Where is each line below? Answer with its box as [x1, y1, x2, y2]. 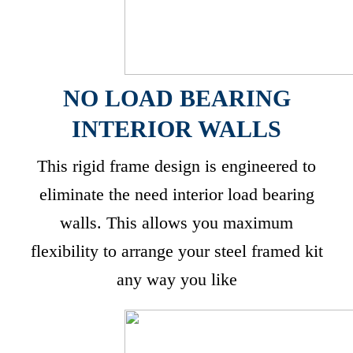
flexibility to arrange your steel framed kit [30, 241, 323, 261]
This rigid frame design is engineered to [37, 156, 316, 176]
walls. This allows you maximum [60, 213, 293, 232]
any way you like [116, 269, 237, 289]
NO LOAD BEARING [62, 85, 291, 111]
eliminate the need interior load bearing [39, 184, 314, 204]
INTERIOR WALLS [72, 116, 281, 142]
